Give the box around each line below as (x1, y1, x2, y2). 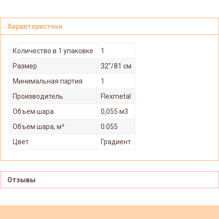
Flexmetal (101, 92, 131, 100)
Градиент (101, 137, 131, 146)
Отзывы (7, 176, 36, 184)
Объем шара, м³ (13, 122, 65, 131)
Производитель (13, 92, 63, 100)
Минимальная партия (13, 77, 83, 85)
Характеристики (7, 22, 63, 31)
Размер (13, 62, 37, 70)
